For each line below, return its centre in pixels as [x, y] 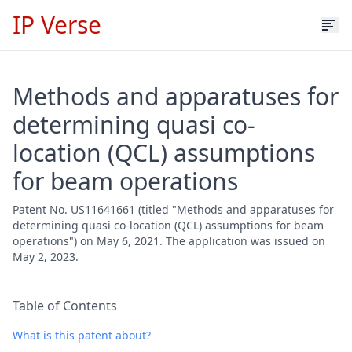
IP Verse [57, 25]
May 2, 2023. [46, 257]
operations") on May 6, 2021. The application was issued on [169, 241]
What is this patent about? [82, 335]
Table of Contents [65, 306]
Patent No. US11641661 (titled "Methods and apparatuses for [173, 209]
